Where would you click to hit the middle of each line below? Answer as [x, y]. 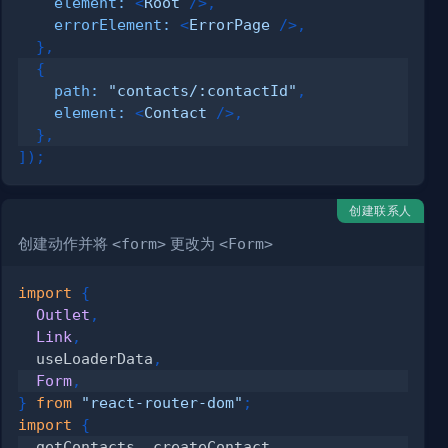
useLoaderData [86, 358]
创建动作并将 [65, 243]
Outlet [63, 314]
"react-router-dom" [162, 402]
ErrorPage [230, 24]
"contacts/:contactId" [203, 90]
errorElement [108, 24]
